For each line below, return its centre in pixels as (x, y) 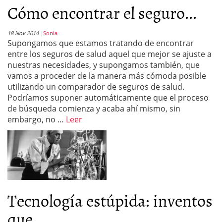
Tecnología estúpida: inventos (110, 200)
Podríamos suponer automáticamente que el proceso (108, 98)
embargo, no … (37, 119)
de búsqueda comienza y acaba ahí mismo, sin (94, 109)
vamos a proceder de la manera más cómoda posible (107, 76)
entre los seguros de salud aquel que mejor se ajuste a (110, 54)
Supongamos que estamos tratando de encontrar (101, 43)
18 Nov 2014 (23, 33)
